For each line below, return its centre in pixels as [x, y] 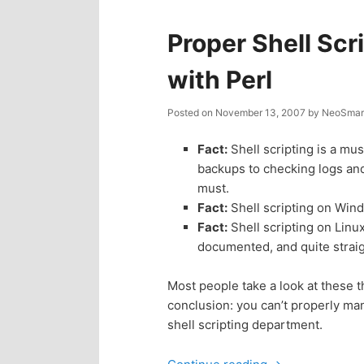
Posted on [191, 112]
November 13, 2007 [260, 112]
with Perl [219, 79]
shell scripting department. [245, 325]
